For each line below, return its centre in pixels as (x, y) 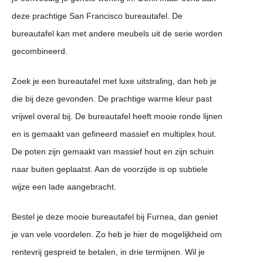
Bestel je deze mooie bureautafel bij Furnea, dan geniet (115, 217)
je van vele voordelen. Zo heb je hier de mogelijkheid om (117, 235)
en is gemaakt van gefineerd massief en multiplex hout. (114, 134)
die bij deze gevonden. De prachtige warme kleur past (112, 99)
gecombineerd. (40, 51)
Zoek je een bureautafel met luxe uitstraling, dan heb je (114, 81)
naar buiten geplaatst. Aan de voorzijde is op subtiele (110, 169)
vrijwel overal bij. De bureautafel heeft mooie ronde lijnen (117, 117)
